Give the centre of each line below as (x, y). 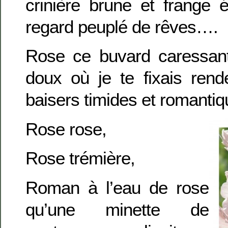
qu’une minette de (117, 209)
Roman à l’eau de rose (117, 187)
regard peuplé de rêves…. (122, 26)
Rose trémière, (80, 158)
